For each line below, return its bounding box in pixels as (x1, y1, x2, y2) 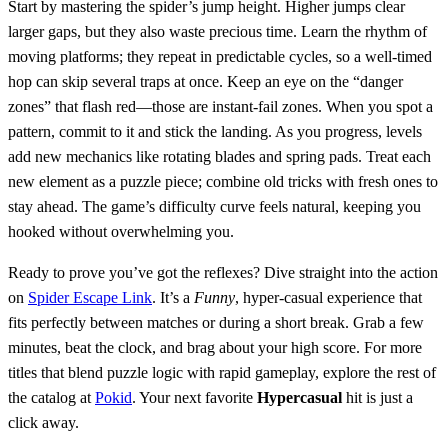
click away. (8, 413, 79, 431)
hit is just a (342, 388, 413, 406)
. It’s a (152, 288, 194, 306)
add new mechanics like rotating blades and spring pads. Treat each (8, 147, 431, 165)
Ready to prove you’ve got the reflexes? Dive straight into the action (8, 263, 438, 281)
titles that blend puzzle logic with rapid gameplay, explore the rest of (8, 363, 436, 381)
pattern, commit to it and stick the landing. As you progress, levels (8, 122, 422, 140)
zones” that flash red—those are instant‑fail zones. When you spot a (8, 97, 433, 115)
